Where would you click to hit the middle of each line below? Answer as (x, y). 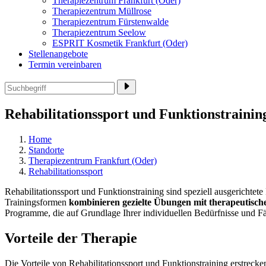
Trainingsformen (37, 202)
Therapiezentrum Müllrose (102, 11)
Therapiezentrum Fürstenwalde (110, 22)
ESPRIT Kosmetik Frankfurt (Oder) (120, 43)
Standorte (46, 150)
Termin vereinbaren (65, 64)
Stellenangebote (58, 54)
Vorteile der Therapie (71, 238)
